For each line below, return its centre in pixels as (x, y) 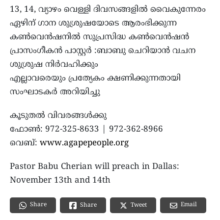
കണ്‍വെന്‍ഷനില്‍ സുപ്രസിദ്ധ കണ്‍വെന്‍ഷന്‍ (99, 38)
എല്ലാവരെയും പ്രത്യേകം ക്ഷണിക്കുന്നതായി (95, 79)
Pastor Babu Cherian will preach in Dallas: (95, 167)
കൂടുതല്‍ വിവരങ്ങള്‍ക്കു (58, 116)
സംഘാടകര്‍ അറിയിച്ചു (55, 93)
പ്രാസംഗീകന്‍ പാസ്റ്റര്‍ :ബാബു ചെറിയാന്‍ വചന (103, 51)
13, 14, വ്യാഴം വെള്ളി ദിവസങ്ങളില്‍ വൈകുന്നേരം (108, 10)
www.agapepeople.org (84, 144)
